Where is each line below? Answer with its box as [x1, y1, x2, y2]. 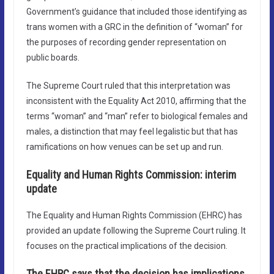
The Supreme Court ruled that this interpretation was [26, 80, 231, 91]
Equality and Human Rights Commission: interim [26, 168, 236, 181]
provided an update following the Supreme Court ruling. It [26, 225, 246, 235]
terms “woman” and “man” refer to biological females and [26, 111, 248, 121]
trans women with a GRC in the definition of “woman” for [26, 21, 243, 32]
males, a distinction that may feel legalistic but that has [26, 126, 238, 136]
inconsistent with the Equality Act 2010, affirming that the [26, 95, 246, 106]
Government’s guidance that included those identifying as [26, 6, 247, 17]
